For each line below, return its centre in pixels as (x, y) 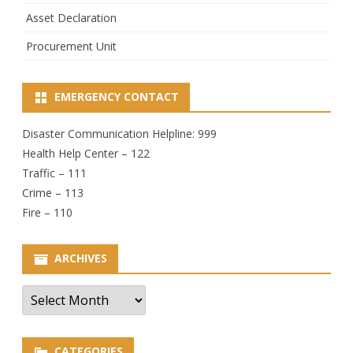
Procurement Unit (71, 46)
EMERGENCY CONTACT (117, 96)
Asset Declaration (71, 17)
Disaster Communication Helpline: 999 (119, 133)
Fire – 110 (47, 212)
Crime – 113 (53, 192)
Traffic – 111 (54, 173)
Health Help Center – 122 (86, 153)
